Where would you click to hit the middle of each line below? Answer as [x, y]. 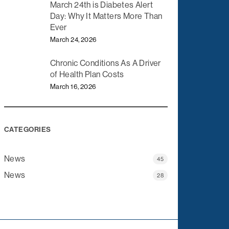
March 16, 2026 [73, 87]
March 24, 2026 [73, 39]
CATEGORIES [27, 129]
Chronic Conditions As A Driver [105, 63]
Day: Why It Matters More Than [106, 16]
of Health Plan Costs [87, 75]
